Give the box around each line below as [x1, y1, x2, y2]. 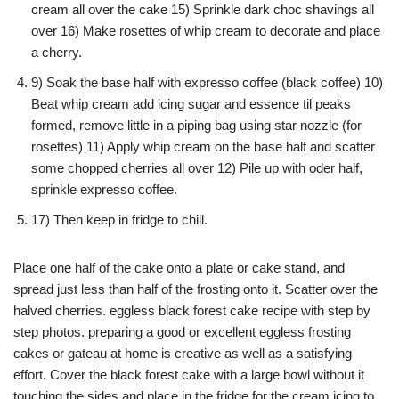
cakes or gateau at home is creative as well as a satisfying [13, 345, 352, 361]
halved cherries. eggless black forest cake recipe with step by [13, 302, 370, 318]
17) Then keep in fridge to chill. [31, 211, 208, 227]
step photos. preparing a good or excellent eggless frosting [13, 323, 351, 339]
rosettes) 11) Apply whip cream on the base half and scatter [31, 138, 375, 154]
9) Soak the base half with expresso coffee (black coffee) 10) [31, 74, 383, 90]
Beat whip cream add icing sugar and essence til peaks [31, 95, 351, 111]
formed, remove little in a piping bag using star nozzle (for [31, 117, 362, 133]
